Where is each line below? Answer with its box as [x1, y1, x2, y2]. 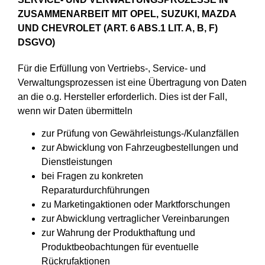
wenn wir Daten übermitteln [18, 105, 132, 116]
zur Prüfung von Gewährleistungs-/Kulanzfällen [41, 128, 239, 139]
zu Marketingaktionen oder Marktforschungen [41, 199, 230, 210]
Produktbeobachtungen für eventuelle [41, 242, 199, 253]
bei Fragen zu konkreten [41, 171, 143, 182]
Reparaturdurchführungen [41, 185, 150, 196]
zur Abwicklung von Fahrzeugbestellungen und [41, 143, 238, 153]
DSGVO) [18, 37, 55, 47]
